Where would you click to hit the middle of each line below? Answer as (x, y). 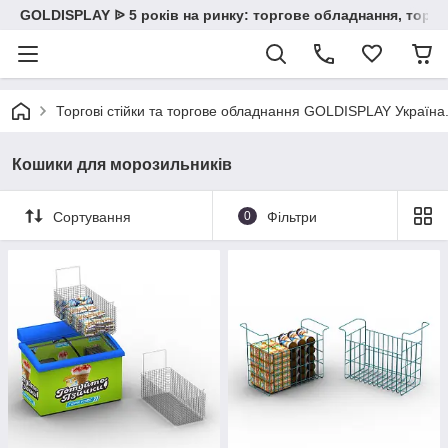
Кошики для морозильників (122, 164)
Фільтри (291, 216)
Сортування (92, 216)
